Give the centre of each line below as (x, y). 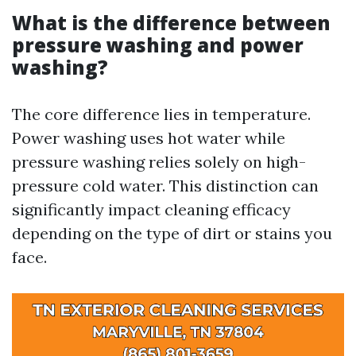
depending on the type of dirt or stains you (172, 233)
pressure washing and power (158, 45)
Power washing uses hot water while (149, 138)
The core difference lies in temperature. (161, 114)
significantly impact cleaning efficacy (151, 209)
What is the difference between (171, 23)
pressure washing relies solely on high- (159, 162)
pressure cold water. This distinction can (165, 186)
